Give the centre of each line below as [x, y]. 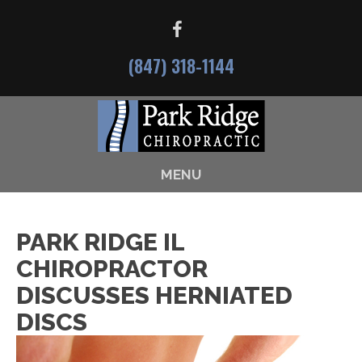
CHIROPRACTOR [112, 269]
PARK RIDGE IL [100, 242]
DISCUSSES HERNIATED [154, 295]
